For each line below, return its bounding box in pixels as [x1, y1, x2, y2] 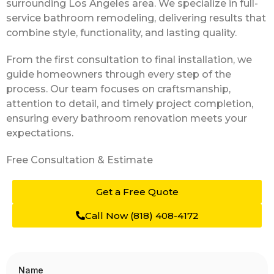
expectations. [6, 127, 73, 139]
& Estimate [97, 154, 153, 166]
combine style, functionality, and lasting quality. [6, 26, 237, 39]
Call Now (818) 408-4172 [84, 209, 199, 221]
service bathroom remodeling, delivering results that [6, 12, 266, 24]
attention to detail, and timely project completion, [6, 97, 253, 109]
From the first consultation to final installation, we [6, 53, 252, 65]
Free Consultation [6, 154, 97, 166]
